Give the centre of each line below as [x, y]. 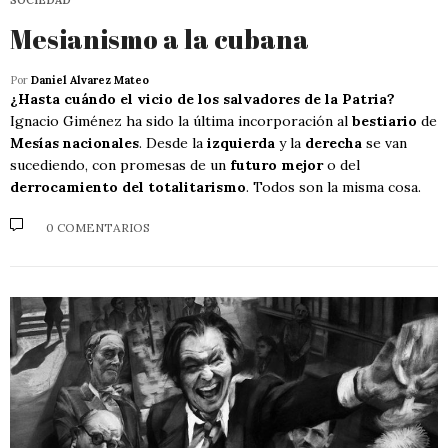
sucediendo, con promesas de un [120, 164]
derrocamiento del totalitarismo [128, 186]
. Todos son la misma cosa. [333, 186]
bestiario [384, 120]
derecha [333, 142]
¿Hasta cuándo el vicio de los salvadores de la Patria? [202, 98]
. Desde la [173, 142]
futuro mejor [276, 164]
